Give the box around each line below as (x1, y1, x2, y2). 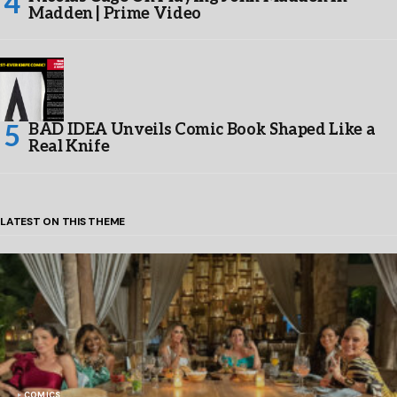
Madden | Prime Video (28, 4, 201, 23)
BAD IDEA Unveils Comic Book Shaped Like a (28, 120, 376, 139)
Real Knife (28, 136, 110, 156)
